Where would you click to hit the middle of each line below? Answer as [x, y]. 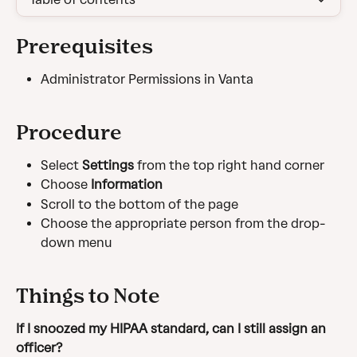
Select [61, 165]
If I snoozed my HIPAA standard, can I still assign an [173, 328]
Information [127, 185]
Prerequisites [84, 46]
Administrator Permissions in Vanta [147, 79]
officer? [39, 347]
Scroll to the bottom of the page [139, 204]
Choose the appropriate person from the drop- [183, 224]
